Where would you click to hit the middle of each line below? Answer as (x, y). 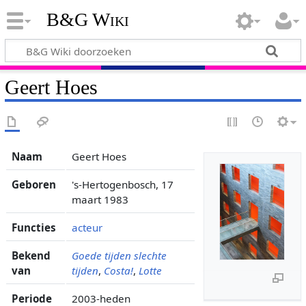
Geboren (33, 184)
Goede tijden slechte (119, 255)
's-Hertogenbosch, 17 (122, 184)
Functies (33, 227)
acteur (87, 227)
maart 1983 (100, 199)
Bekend (31, 255)
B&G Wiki (87, 20)
